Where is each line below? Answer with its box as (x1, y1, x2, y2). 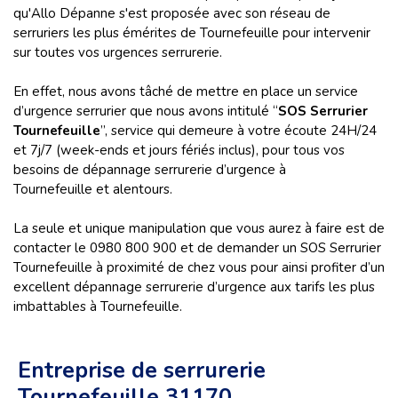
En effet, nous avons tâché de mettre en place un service (13, 83, 358, 100)
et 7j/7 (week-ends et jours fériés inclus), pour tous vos (13, 141, 345, 159)
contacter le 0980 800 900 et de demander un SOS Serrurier (13, 239, 381, 257)
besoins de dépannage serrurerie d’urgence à (13, 161, 286, 179)
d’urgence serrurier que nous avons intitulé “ (13, 102, 278, 120)
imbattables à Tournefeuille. (13, 298, 182, 315)
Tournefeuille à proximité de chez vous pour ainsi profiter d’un (13, 259, 385, 276)
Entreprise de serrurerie (18, 355, 266, 386)
